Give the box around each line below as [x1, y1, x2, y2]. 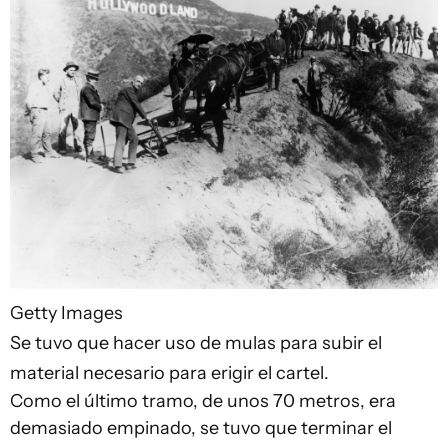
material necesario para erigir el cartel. [10, 362, 329, 385]
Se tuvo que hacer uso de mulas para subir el [10, 332, 382, 355]
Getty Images [10, 302, 123, 325]
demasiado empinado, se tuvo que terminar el [10, 417, 392, 440]
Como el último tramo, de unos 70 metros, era [10, 390, 396, 413]
